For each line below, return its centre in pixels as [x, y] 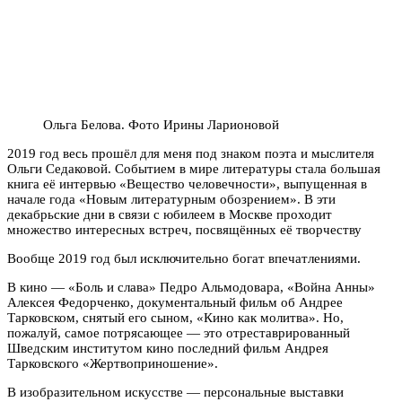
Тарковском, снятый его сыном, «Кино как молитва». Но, [175, 317]
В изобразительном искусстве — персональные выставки [175, 392]
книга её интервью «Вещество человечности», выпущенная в [187, 184]
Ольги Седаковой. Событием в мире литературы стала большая [194, 168]
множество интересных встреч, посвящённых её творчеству [184, 229]
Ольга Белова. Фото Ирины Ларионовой [161, 124]
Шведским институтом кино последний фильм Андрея [168, 348]
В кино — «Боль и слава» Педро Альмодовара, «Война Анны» [191, 287]
